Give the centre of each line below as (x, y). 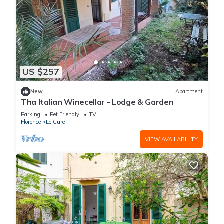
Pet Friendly (65, 114)
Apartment (189, 92)
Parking (31, 114)
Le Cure (55, 122)
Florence (31, 122)
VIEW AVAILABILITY (171, 139)
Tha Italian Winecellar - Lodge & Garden (97, 102)
